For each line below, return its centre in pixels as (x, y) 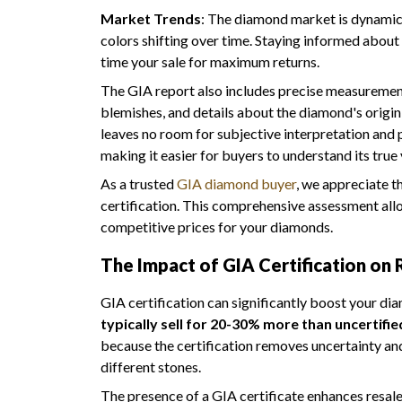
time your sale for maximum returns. (210, 61)
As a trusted (139, 183)
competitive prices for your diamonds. (217, 226)
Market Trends (151, 18)
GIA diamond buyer (236, 183)
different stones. (151, 366)
